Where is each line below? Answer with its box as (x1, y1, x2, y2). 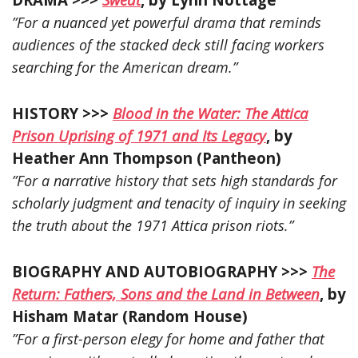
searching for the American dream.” (12, 57, 237, 77)
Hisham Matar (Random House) (12, 305, 248, 326)
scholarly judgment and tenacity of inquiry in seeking (12, 193, 346, 213)
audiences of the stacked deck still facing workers (12, 34, 324, 54)
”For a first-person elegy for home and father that (12, 328, 324, 348)
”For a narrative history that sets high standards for (12, 170, 337, 190)
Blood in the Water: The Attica (113, 102, 308, 123)
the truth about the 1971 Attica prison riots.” (12, 215, 293, 235)
